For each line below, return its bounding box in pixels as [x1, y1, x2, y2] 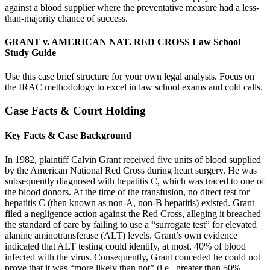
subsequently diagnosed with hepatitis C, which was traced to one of [5, 175, 265, 186]
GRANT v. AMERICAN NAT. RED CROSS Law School [5, 37, 240, 48]
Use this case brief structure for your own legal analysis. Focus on [5, 71, 254, 82]
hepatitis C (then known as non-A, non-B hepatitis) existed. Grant [5, 197, 254, 208]
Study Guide [5, 48, 56, 58]
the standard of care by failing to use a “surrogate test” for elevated [5, 219, 257, 230]
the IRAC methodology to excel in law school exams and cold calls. [5, 82, 263, 93]
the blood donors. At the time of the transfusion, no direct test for [5, 186, 250, 197]
